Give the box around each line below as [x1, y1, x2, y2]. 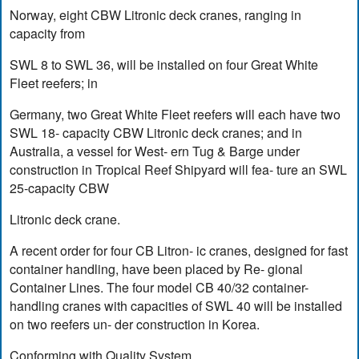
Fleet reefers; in [10, 74, 99, 93]
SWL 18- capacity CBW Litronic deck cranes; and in [10, 123, 303, 143]
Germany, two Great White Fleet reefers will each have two [10, 105, 341, 124]
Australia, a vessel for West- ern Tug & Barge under [10, 142, 301, 161]
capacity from [10, 24, 86, 43]
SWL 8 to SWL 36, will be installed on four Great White [10, 55, 319, 75]
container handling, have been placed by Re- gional [10, 260, 304, 279]
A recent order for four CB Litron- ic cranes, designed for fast [10, 241, 349, 260]
